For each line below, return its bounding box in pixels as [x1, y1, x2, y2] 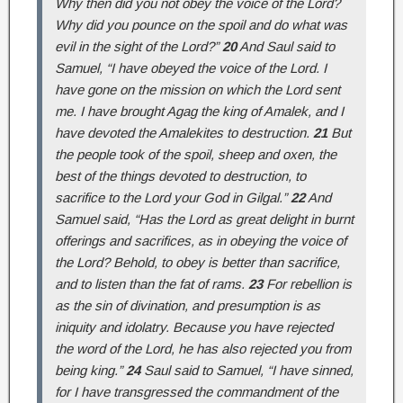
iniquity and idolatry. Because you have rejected [55, 318, 333, 335]
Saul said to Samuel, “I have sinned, [140, 362, 354, 378]
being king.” [55, 362, 126, 378]
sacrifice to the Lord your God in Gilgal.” [55, 189, 291, 205]
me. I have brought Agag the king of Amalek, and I [55, 103, 344, 119]
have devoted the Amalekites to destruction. [55, 124, 313, 140]
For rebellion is [263, 275, 352, 291]
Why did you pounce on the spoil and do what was [55, 16, 347, 32]
